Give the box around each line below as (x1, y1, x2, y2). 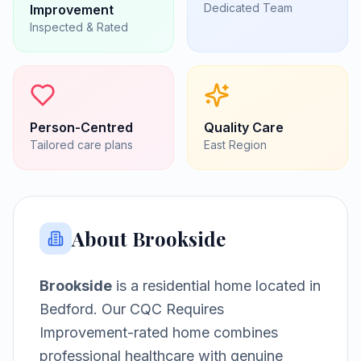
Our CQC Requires (98, 301, 224, 317)
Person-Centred (30, 119, 133, 135)
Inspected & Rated (30, 20, 128, 34)
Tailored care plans (30, 138, 133, 151)
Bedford (39, 301, 93, 317)
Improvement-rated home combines (39, 324, 278, 341)
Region (226, 138, 267, 151)
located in (251, 277, 321, 294)
